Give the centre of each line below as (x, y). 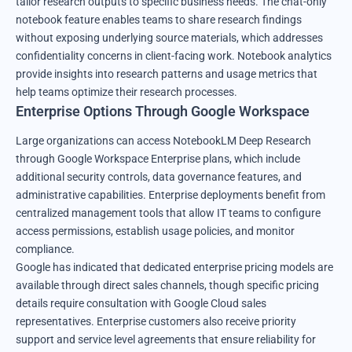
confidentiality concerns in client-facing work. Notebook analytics (174, 55)
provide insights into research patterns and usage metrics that (167, 73)
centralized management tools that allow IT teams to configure (168, 213)
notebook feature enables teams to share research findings (159, 19)
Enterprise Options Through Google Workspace (163, 111)
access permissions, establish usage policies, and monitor (155, 231)
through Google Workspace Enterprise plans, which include (158, 158)
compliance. (45, 249)
